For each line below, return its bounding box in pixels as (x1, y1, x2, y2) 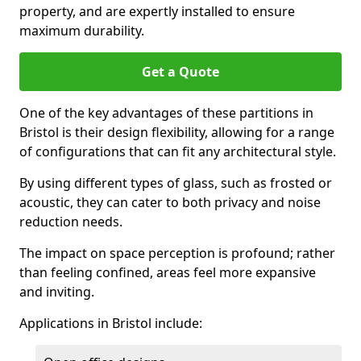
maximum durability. (19, 22, 144, 39)
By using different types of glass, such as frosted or (19, 174, 332, 192)
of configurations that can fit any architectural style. (19, 143, 336, 160)
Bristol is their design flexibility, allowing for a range (19, 123, 334, 141)
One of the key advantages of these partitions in (19, 104, 313, 122)
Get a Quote (142, 63, 219, 81)
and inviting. (19, 283, 94, 301)
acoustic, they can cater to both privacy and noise (19, 193, 321, 211)
